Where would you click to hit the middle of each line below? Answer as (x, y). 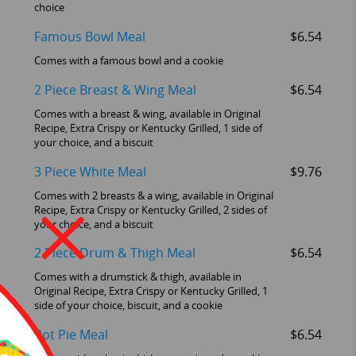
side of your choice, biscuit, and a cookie (128, 306)
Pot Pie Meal (71, 335)
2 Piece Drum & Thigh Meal (114, 253)
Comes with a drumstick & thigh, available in (137, 277)
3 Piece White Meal (90, 172)
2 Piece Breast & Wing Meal (115, 90)
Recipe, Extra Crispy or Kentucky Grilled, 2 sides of (150, 210)
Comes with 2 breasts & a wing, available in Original (153, 195)
